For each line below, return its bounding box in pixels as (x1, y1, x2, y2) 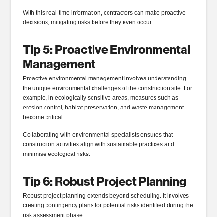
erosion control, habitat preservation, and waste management (23, 104, 184, 111)
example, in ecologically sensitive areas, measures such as (23, 94, 179, 101)
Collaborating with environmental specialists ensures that (23, 131, 173, 138)
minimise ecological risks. (23, 150, 91, 157)
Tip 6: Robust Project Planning (23, 173, 186, 189)
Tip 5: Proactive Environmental (23, 41, 191, 57)
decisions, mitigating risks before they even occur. (23, 18, 153, 26)
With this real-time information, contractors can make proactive (23, 9, 186, 16)
